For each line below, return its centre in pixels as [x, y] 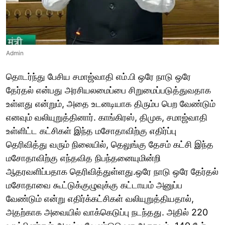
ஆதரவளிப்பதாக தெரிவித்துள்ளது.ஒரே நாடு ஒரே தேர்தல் [112, 172]
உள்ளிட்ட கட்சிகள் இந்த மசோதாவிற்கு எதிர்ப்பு [91, 131]
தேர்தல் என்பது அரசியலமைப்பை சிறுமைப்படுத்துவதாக [108, 90]
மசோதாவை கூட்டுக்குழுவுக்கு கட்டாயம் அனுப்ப [94, 185]
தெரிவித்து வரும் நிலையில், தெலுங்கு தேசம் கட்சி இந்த [110, 145]
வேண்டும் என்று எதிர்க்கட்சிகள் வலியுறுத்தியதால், [100, 199]
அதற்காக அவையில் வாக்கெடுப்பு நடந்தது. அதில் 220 [107, 212]
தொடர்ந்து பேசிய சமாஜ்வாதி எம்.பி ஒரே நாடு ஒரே [98, 77]
